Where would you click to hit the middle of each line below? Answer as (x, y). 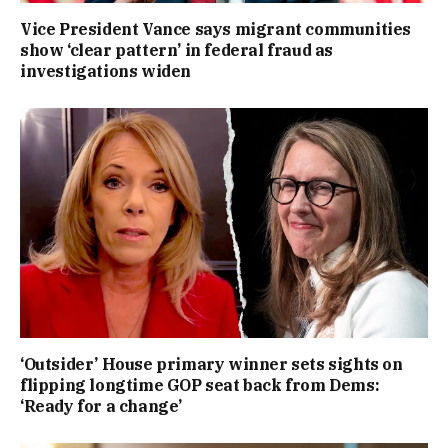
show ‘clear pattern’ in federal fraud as (177, 50)
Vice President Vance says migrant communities (216, 29)
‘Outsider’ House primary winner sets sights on (211, 363)
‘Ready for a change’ (101, 405)
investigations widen (106, 71)
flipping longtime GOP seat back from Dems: (200, 384)
